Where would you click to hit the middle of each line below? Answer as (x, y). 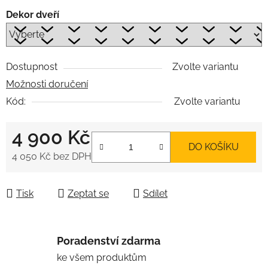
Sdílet (155, 193)
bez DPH (71, 156)
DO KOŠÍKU (213, 147)
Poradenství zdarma (109, 241)
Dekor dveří (33, 14)
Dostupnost (32, 66)
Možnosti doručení (47, 84)
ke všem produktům (102, 258)
